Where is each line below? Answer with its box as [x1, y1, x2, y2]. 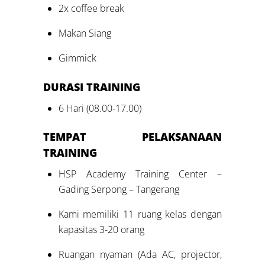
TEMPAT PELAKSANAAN [43, 130, 222, 144]
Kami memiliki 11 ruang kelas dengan [58, 208, 222, 221]
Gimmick [58, 51, 96, 65]
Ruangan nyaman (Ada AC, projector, [58, 248, 222, 261]
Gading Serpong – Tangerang [58, 183, 179, 196]
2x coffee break [58, 2, 124, 15]
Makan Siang [58, 27, 111, 40]
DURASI [43, 79, 84, 94]
